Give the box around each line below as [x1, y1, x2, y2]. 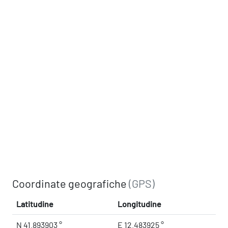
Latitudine [16, 199, 53, 209]
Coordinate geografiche [12, 177, 129, 190]
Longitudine [118, 199, 161, 209]
